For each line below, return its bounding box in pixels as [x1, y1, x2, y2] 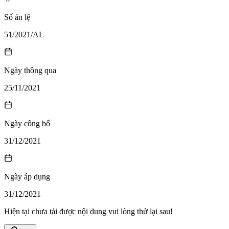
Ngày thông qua [4, 65, 56, 75]
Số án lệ [4, 12, 30, 21]
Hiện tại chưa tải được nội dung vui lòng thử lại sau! [4, 207, 173, 216]
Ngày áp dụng [4, 172, 50, 181]
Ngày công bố [4, 119, 50, 128]
